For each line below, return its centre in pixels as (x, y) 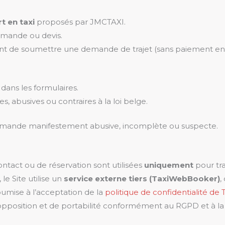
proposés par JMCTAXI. (80, 22)
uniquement (169, 165)
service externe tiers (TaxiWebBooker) (142, 179)
